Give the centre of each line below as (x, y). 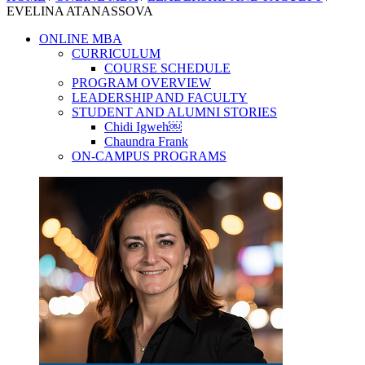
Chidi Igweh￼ (143, 127)
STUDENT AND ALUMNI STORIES (174, 112)
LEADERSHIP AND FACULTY (160, 97)
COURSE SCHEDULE (167, 68)
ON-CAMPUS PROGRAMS (149, 156)
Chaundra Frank (146, 141)
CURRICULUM (116, 53)
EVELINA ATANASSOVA (80, 11)
